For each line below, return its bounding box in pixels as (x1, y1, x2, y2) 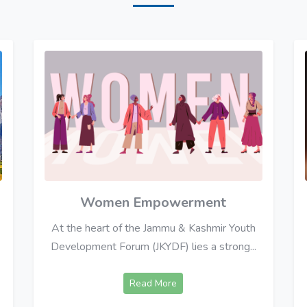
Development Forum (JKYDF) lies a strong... (50, 239, 256, 255)
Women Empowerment (80, 193, 227, 212)
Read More (130, 277, 177, 291)
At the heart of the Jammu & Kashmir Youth (51, 221, 256, 236)
